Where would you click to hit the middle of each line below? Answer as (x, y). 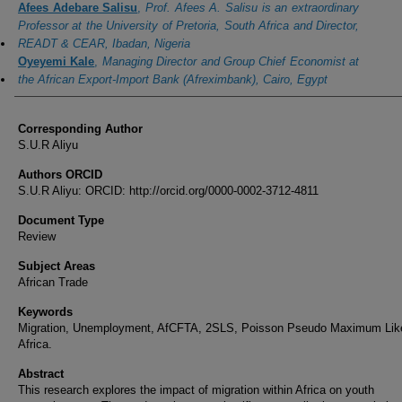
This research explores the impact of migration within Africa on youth (196, 390)
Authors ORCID (60, 175)
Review (37, 237)
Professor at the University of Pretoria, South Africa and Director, (188, 26)
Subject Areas (57, 267)
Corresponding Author (80, 129)
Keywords (45, 312)
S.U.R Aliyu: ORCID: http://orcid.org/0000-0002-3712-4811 (168, 191)
